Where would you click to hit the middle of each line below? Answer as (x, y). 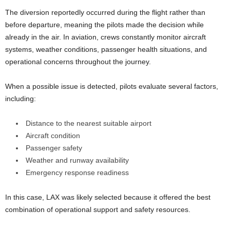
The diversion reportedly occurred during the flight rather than (105, 12)
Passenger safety (54, 148)
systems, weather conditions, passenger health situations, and (106, 49)
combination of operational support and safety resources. (98, 209)
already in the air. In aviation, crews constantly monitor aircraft (106, 37)
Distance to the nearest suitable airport (89, 123)
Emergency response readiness (77, 172)
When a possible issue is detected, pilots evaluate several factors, (112, 86)
